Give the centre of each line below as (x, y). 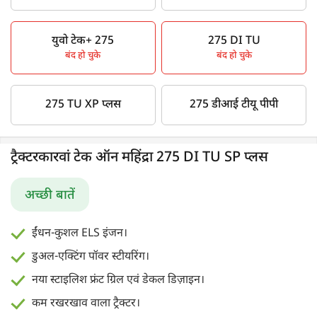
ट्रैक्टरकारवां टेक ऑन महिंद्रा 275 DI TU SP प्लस (139, 157)
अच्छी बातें (50, 195)
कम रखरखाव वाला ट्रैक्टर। (86, 304)
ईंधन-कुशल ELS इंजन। (80, 234)
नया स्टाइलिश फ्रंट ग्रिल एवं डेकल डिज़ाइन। (118, 280)
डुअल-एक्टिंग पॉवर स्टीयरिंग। (91, 257)
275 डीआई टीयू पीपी (234, 105)
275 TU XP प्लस (83, 105)
